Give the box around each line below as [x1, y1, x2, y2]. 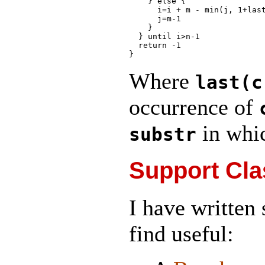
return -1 [129, 40, 181, 50]
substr [129, 123, 196, 145]
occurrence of [129, 94, 259, 119]
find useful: [129, 221, 234, 247]
